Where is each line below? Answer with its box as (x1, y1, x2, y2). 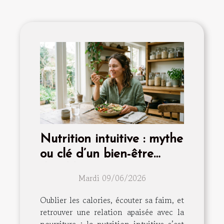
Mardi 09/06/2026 (78, 172, 146, 184)
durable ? (40, 163, 92, 176)
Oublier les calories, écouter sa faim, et (40, 194, 184, 206)
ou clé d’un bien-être (40, 148, 153, 161)
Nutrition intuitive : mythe (40, 133, 183, 146)
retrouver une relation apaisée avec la (40, 206, 184, 218)
